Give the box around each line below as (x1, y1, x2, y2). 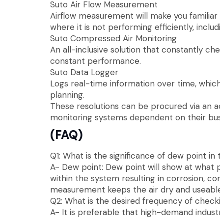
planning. (50, 89, 84, 100)
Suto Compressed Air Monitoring (50, 32, 177, 44)
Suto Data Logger (50, 66, 118, 78)
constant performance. (50, 55, 141, 66)
